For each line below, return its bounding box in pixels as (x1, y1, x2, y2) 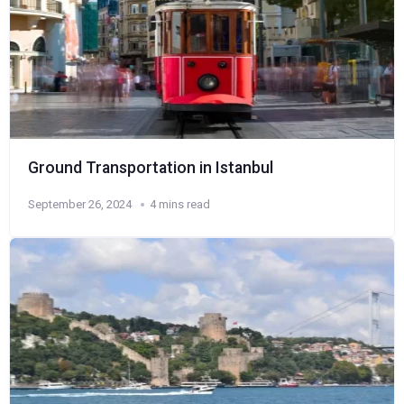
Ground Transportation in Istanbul (28, 159, 273, 177)
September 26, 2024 (28, 197, 132, 211)
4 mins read (150, 197, 210, 211)
